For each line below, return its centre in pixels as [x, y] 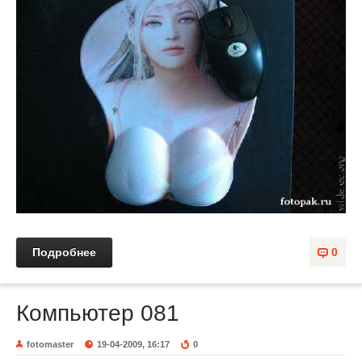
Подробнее [64, 252]
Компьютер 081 [98, 313]
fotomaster [50, 344]
